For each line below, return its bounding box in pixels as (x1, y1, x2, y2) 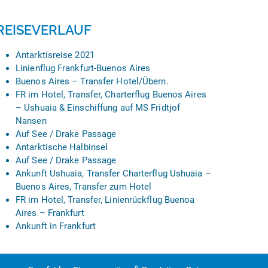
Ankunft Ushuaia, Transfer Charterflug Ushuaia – (16, 168, 211, 179)
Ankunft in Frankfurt (16, 221, 96, 232)
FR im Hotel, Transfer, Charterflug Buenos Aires (16, 89, 206, 100)
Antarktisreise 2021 (16, 50, 95, 60)
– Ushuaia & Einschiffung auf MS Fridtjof (16, 102, 181, 113)
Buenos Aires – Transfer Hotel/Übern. (16, 76, 169, 87)
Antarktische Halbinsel (16, 142, 108, 153)
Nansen (16, 115, 47, 126)
